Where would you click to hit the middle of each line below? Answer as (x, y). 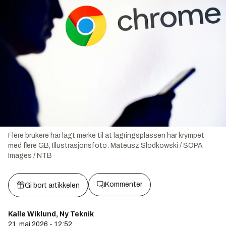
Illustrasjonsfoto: (81, 146)
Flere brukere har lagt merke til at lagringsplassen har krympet (106, 136)
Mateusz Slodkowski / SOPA (157, 146)
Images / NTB (30, 156)
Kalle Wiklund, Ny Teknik (51, 214)
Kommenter (124, 185)
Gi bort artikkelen (52, 186)
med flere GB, (30, 146)
